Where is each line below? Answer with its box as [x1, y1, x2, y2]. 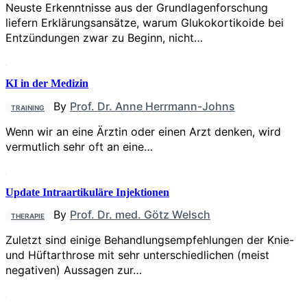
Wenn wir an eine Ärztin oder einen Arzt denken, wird [5, 124, 281, 138]
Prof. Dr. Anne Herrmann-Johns [70, 99, 235, 113]
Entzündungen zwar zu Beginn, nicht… [5, 31, 203, 45]
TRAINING [11, 103, 45, 112]
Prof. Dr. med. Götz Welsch [70, 208, 210, 222]
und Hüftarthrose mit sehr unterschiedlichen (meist [5, 248, 269, 262]
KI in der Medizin [5, 77, 88, 90]
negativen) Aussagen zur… [5, 263, 142, 278]
